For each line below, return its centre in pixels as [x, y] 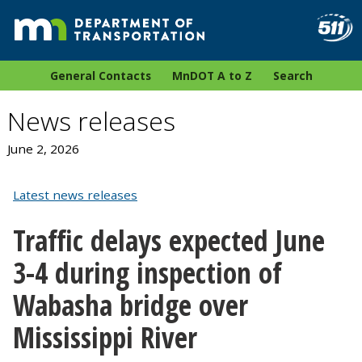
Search [293, 76]
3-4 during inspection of [147, 272]
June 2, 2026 [43, 149]
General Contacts [100, 76]
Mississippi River [105, 337]
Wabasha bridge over [130, 304]
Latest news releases [75, 195]
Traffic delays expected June [169, 240]
